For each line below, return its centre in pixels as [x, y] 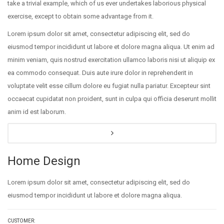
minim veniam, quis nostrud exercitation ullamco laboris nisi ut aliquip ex [111, 60]
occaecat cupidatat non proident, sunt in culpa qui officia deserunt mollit [112, 99]
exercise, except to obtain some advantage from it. [80, 16]
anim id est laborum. [37, 112]
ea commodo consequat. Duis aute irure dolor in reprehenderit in [100, 73]
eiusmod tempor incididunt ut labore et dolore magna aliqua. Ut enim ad [111, 47]
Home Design [44, 161]
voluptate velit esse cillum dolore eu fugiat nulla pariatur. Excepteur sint [109, 86]
